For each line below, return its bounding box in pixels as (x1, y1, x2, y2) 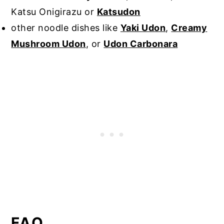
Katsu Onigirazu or (11, 6, 97, 17)
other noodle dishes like (11, 22, 120, 33)
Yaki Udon (120, 22, 166, 33)
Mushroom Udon (11, 38, 86, 49)
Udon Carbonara (103, 38, 178, 49)
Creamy (171, 22, 207, 33)
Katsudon (96, 6, 140, 17)
